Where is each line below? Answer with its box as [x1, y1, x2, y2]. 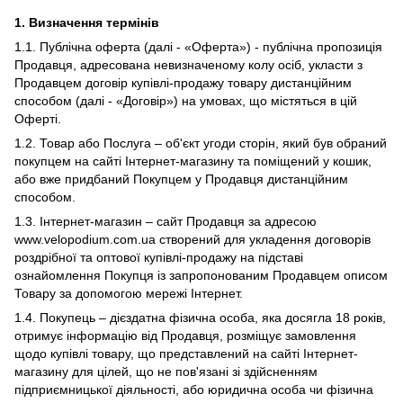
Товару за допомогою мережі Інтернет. [14, 286, 243, 300]
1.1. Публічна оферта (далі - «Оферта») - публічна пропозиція [14, 40, 382, 54]
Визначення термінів [29, 15, 159, 30]
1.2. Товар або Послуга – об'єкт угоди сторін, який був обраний [14, 136, 387, 150]
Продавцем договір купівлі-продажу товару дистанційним [14, 76, 352, 90]
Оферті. [14, 112, 61, 126]
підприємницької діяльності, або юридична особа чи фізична [14, 382, 373, 397]
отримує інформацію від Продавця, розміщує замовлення [14, 328, 356, 343]
